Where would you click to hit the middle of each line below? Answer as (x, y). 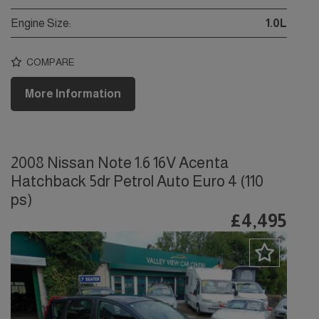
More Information (73, 94)
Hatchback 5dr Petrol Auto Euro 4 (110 (137, 182)
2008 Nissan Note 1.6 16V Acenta (120, 163)
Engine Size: (41, 23)
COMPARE (49, 62)
